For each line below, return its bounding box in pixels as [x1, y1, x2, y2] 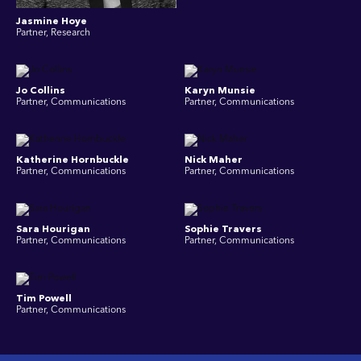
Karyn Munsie [185, 86, 255, 96]
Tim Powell [16, 294, 72, 304]
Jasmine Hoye [16, 17, 87, 27]
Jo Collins [16, 86, 65, 96]
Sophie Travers [185, 225, 262, 234]
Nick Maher [185, 156, 243, 165]
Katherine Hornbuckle [16, 156, 129, 165]
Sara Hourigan [16, 225, 90, 234]
